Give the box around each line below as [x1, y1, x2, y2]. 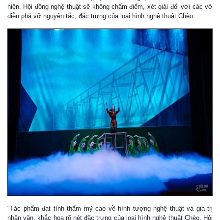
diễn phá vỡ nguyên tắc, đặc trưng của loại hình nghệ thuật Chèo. [7, 12, 195, 20]
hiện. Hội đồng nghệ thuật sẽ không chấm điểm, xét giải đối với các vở [7, 2, 213, 10]
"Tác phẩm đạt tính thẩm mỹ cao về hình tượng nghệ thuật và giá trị [7, 204, 213, 212]
